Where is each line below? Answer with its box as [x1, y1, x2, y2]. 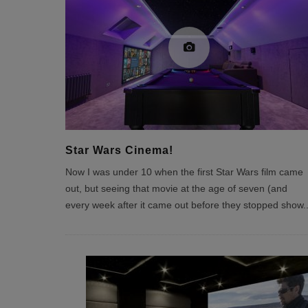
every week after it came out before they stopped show [65, 200, 303, 210]
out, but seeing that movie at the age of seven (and [65, 184, 287, 194]
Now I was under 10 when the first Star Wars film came [65, 167, 303, 177]
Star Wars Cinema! [65, 144, 173, 156]
